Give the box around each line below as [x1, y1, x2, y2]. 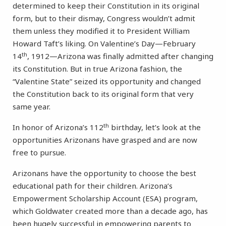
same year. [13, 101, 50, 112]
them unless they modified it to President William [13, 26, 190, 36]
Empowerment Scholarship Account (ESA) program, [13, 193, 198, 204]
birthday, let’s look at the [109, 122, 201, 133]
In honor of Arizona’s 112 [13, 122, 103, 133]
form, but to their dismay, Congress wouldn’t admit [13, 13, 195, 24]
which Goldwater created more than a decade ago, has [13, 206, 208, 216]
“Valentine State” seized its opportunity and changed [13, 76, 201, 87]
